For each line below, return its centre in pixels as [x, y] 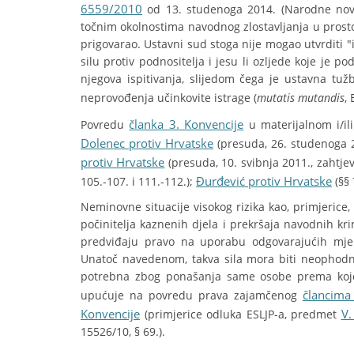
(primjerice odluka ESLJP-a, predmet [241, 314]
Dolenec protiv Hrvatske [147, 143]
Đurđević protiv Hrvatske [264, 181]
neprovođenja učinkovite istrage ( [169, 98]
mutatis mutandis [301, 98]
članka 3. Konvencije [186, 124]
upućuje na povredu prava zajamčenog [192, 295]
